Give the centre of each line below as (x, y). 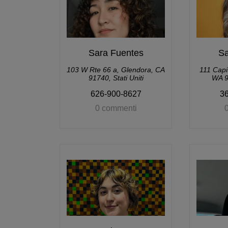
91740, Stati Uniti (116, 78)
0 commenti (116, 108)
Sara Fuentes (116, 53)
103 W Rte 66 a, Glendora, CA (116, 70)
